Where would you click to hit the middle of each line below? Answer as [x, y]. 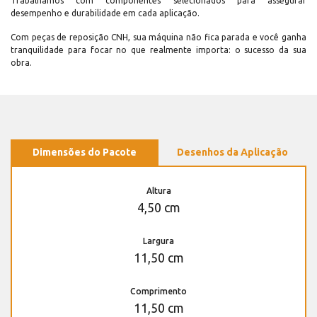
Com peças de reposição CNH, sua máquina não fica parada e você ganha [158, 38]
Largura [158, 241]
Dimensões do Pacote [85, 152]
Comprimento [158, 292]
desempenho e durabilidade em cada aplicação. [105, 13]
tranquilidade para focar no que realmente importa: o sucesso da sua [158, 50]
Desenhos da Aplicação [232, 152]
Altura [158, 191]
